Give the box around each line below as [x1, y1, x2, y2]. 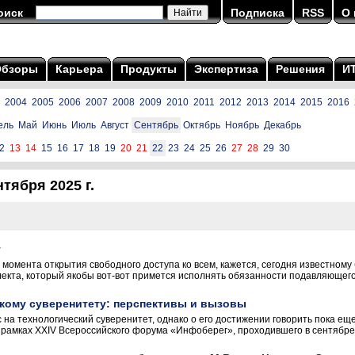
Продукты [120, 63, 177, 75]
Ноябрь [225, 120, 259, 131]
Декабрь [264, 120, 301, 131]
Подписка [231, 6, 284, 19]
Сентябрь [134, 120, 178, 131]
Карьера [55, 63, 103, 75]
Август [101, 120, 129, 131]
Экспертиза [194, 63, 258, 75]
